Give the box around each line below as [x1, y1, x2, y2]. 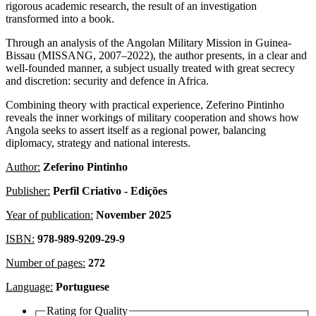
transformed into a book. [6, 12, 114, 25]
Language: [6, 280, 53, 293]
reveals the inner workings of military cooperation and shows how [6, 111, 299, 123]
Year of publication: [6, 208, 93, 221]
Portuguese [56, 280, 109, 293]
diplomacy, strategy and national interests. [6, 136, 190, 149]
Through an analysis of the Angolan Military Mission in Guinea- [6, 36, 291, 49]
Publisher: [6, 184, 50, 197]
